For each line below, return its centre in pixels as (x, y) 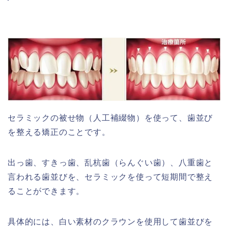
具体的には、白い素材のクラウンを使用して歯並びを (110, 222)
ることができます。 (46, 191)
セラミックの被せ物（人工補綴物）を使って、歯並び (110, 118)
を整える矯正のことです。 (59, 132)
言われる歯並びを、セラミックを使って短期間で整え (110, 177)
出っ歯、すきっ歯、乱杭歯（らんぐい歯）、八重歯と (110, 163)
